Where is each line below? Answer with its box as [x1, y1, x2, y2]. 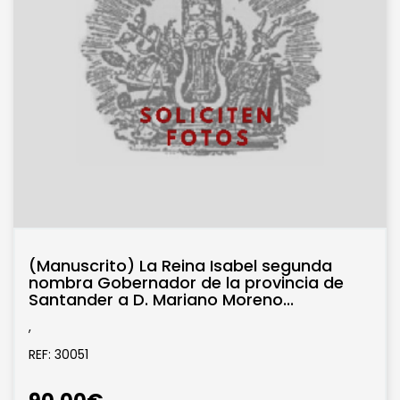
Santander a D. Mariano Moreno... [29, 288, 294, 312]
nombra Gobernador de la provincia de [29, 271, 344, 295]
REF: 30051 [29, 346, 88, 364]
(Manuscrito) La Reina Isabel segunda [29, 254, 332, 278]
